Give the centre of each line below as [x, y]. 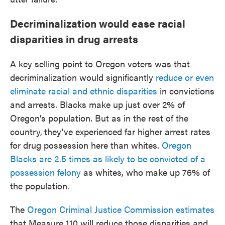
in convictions [186, 91]
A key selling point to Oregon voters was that [100, 64]
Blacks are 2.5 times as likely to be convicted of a [108, 158]
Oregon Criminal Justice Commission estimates [121, 209]
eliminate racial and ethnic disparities [84, 91]
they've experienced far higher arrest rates [127, 131]
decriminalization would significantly [83, 77]
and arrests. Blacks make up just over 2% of [97, 104]
